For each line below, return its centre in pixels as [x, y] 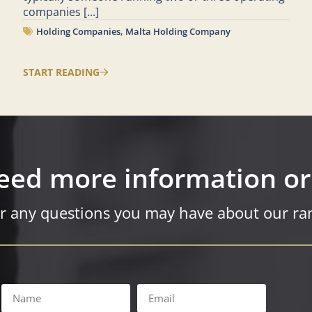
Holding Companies [79, 31]
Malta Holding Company [178, 31]
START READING [62, 72]
